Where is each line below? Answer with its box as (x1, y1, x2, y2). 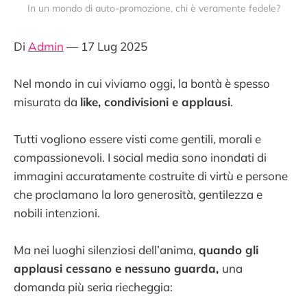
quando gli (199, 243, 258, 258)
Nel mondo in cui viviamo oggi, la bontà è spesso (14, 75, 270, 90)
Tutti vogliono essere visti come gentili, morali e (14, 131, 261, 146)
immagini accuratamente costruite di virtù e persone (14, 168, 288, 183)
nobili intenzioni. (14, 205, 100, 220)
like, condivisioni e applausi (80, 94, 230, 109)
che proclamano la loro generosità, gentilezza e (14, 186, 262, 201)
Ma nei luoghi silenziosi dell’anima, (14, 243, 199, 258)
